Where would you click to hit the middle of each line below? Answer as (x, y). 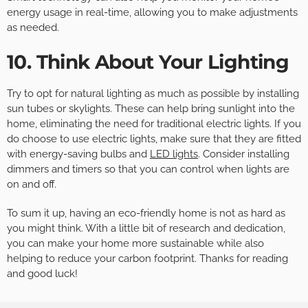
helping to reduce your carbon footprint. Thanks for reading (147, 259)
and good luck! (42, 274)
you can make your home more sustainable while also (135, 244)
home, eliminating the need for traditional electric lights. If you (154, 124)
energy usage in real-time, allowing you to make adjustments (152, 13)
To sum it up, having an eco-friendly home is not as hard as (146, 213)
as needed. (33, 28)
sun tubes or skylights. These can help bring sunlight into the (151, 109)
